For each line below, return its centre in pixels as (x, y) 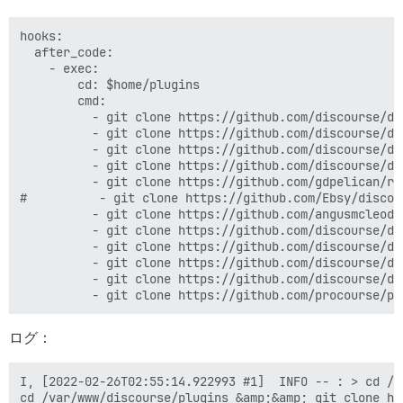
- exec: (59, 68)
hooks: (41, 36)
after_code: (67, 52)
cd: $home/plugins (110, 85)
